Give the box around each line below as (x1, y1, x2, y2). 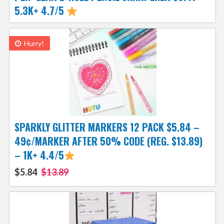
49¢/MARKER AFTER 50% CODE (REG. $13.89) (14, 133, 202, 149)
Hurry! (22, 39, 44, 48)
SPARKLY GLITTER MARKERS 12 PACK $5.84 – (14, 119, 199, 135)
